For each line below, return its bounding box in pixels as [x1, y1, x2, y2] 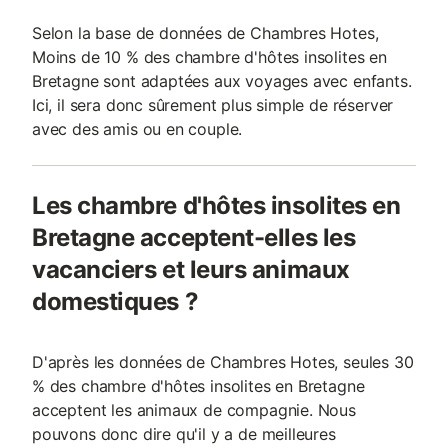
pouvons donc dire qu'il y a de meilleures [32, 424, 336, 444]
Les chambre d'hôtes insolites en [32, 191, 401, 220]
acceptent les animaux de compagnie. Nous [32, 400, 356, 420]
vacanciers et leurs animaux [32, 255, 350, 284]
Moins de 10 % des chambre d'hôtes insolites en [32, 47, 387, 67]
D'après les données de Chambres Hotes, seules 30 [32, 352, 414, 372]
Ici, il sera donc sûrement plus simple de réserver [32, 95, 394, 115]
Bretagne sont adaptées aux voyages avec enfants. [32, 71, 412, 91]
